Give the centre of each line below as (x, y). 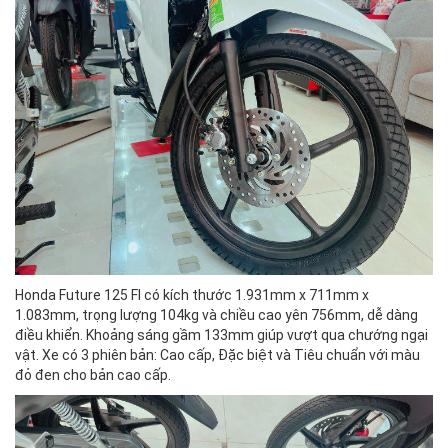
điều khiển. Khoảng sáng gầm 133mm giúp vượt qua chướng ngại (221, 335)
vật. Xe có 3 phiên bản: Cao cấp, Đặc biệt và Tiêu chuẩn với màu (217, 355)
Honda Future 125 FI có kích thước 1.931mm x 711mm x (192, 295)
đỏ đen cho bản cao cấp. (93, 375)
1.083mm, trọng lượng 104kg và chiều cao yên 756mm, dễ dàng (216, 315)
